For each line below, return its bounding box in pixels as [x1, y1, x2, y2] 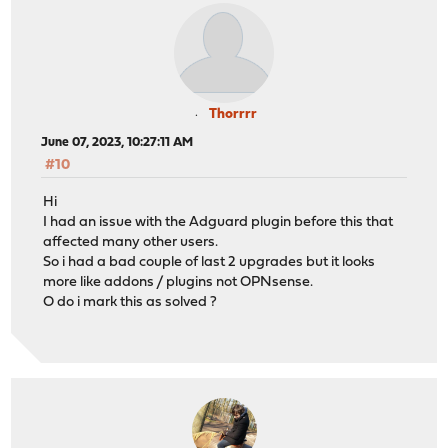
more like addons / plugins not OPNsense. [43, 274, 314, 290]
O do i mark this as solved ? [43, 294, 218, 310]
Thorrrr [209, 107, 257, 123]
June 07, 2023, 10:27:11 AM [41, 136, 194, 150]
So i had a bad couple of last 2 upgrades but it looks [43, 254, 376, 270]
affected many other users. [43, 234, 219, 250]
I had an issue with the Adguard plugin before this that [43, 214, 394, 230]
